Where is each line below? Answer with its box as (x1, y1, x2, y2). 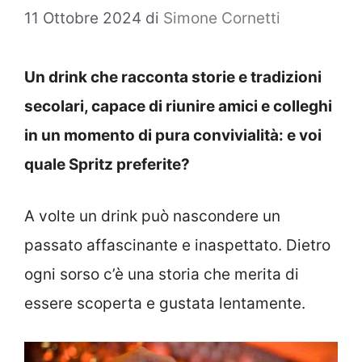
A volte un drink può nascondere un (24, 207, 280, 226)
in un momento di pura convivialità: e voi (24, 125, 322, 145)
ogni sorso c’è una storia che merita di (24, 265, 299, 284)
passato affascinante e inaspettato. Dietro (24, 236, 330, 255)
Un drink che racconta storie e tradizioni (24, 67, 322, 86)
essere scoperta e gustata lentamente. (24, 294, 305, 314)
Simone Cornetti (163, 8, 280, 27)
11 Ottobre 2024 (24, 8, 141, 27)
